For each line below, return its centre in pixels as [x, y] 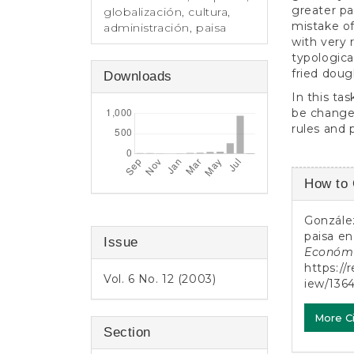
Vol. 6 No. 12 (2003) [160, 279]
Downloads [138, 77]
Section [127, 333]
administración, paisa [165, 28]
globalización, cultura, [167, 12]
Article [321, 179]
